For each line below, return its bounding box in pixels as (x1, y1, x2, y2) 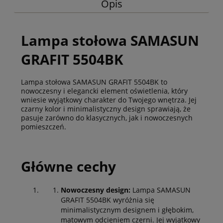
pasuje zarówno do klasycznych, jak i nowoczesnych (21, 113, 193, 123)
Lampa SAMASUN (130, 185, 191, 195)
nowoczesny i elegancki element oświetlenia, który (21, 86, 188, 96)
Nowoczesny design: (61, 185, 130, 195)
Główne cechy (21, 157, 119, 176)
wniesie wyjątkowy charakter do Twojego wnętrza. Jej (21, 95, 197, 105)
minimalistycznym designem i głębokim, (61, 205, 194, 215)
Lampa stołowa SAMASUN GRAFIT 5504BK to (21, 77, 167, 87)
